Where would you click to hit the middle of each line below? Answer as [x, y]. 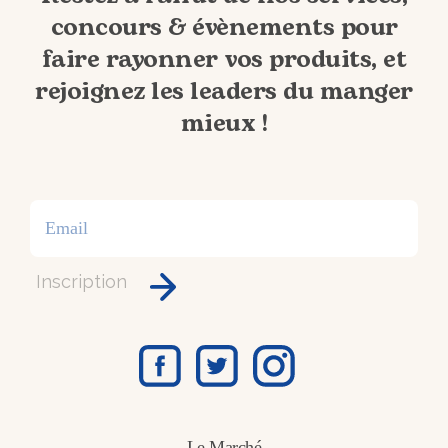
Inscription [81, 281]
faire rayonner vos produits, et [224, 60]
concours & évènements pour [224, 28]
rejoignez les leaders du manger [224, 92]
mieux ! [224, 124]
